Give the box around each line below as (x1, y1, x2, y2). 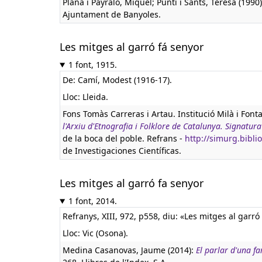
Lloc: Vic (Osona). (63, 227, 128, 239)
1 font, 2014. (68, 195, 117, 206)
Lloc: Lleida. (63, 91, 108, 102)
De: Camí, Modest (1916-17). (63, 74, 172, 85)
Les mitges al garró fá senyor (60, 40, 204, 54)
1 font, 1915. (68, 59, 117, 70)
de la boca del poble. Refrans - (63, 133, 185, 144)
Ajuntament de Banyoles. (63, 9, 161, 20)
